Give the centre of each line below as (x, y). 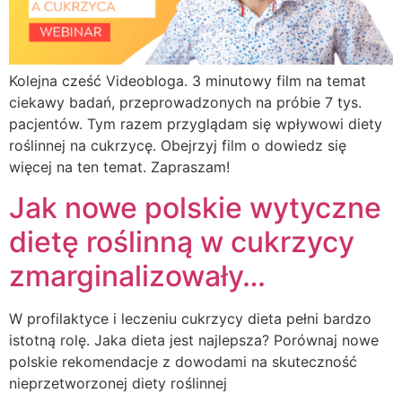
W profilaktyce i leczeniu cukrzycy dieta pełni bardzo (190, 318)
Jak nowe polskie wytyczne (195, 207)
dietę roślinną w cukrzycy (182, 241)
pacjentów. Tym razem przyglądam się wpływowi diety (196, 124)
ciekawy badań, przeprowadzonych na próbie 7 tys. (185, 103)
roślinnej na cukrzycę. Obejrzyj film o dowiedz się (178, 146)
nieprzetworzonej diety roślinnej (118, 383)
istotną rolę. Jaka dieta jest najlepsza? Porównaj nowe (194, 340)
